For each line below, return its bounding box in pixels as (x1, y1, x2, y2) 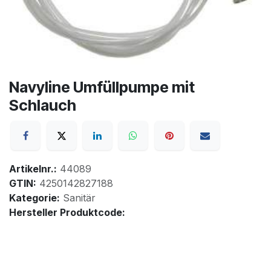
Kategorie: (9, 192, 60, 204)
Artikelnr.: (9, 163, 57, 175)
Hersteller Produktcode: (9, 206, 125, 219)
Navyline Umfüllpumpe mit (9, 78, 195, 96)
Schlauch (9, 96, 76, 114)
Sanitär (63, 192, 96, 204)
